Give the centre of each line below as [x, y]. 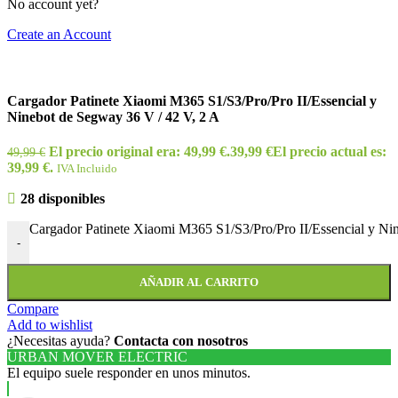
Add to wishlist [50, 325]
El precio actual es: [330, 152]
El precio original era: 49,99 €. [139, 152]
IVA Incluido [87, 169]
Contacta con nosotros [181, 341]
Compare [33, 309]
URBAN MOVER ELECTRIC [97, 357]
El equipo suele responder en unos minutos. [129, 373]
